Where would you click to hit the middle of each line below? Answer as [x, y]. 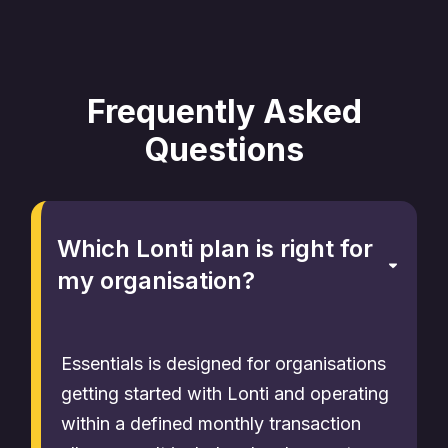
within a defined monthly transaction [211, 423]
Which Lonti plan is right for [215, 248]
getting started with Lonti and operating [225, 393]
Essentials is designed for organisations [223, 363]
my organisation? [156, 280]
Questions [224, 149]
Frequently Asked [224, 111]
